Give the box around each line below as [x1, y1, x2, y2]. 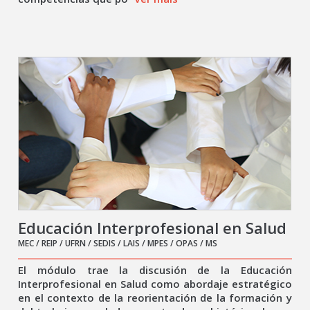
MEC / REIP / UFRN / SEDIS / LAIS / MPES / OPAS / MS [18, 237, 218, 249]
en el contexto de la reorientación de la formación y [18, 291, 292, 304]
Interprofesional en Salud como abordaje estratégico [18, 277, 292, 291]
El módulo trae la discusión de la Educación [18, 263, 292, 277]
